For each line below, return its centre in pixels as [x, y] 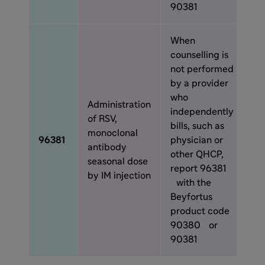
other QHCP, [197, 154]
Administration [119, 105]
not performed [202, 69]
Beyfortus [191, 197]
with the [191, 183]
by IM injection [119, 176]
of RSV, [102, 119]
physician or [197, 140]
